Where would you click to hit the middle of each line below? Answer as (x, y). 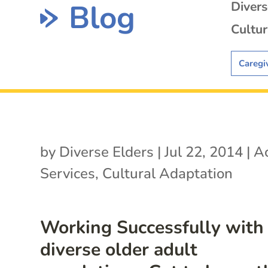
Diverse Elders (107, 152)
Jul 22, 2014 (204, 152)
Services (68, 173)
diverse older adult (119, 249)
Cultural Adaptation (168, 173)
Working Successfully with (152, 227)
